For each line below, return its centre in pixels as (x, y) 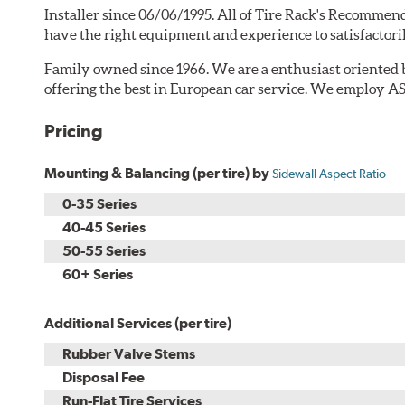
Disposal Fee (104, 377)
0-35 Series (100, 203)
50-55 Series (104, 250)
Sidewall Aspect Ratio (330, 173)
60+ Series (98, 274)
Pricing (74, 131)
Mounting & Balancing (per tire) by (159, 173)
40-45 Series (104, 227)
